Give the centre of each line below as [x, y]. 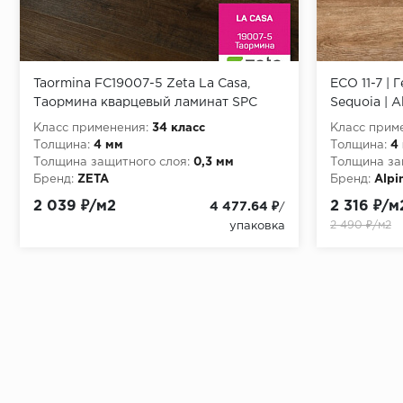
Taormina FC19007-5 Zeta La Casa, [142, 83]
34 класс [179, 128]
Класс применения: [91, 128]
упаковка [257, 226]
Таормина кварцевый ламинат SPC [145, 102]
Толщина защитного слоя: [112, 162]
